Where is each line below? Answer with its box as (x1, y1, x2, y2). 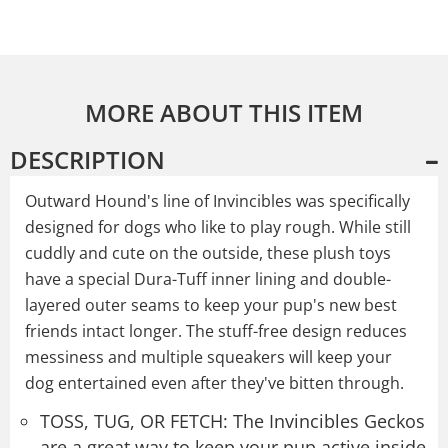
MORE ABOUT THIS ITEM (85, 95, 363, 129)
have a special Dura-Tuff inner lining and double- (25, 267, 391, 290)
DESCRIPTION (10, 142, 165, 176)
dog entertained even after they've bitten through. (25, 371, 404, 394)
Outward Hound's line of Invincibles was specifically (25, 189, 410, 212)
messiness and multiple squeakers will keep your (25, 345, 392, 368)
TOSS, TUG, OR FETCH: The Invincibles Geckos (40, 408, 425, 433)
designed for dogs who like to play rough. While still (25, 215, 411, 238)
